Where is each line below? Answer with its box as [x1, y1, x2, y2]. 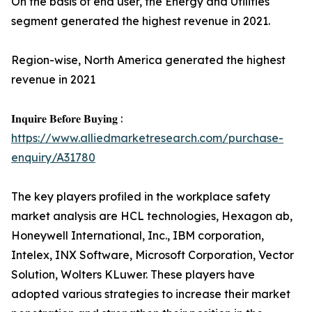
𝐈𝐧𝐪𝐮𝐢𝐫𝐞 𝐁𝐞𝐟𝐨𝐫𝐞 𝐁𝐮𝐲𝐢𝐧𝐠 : [11, 111, 123, 125]
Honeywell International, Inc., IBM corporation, [11, 228, 264, 242]
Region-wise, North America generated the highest [11, 53, 286, 67]
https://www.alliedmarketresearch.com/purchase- [11, 131, 283, 145]
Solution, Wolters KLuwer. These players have [11, 267, 255, 281]
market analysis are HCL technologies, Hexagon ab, [11, 209, 292, 223]
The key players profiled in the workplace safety [11, 189, 270, 203]
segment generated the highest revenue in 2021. [11, 14, 270, 28]
